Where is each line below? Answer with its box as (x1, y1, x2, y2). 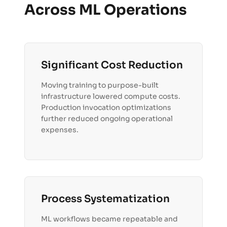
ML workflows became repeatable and (41, 214, 178, 224)
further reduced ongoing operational (41, 114, 173, 124)
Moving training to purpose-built (41, 81, 159, 90)
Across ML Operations (24, 1, 187, 19)
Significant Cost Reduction (41, 59, 183, 72)
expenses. (41, 125, 79, 135)
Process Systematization (41, 193, 170, 206)
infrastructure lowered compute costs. (41, 92, 180, 101)
